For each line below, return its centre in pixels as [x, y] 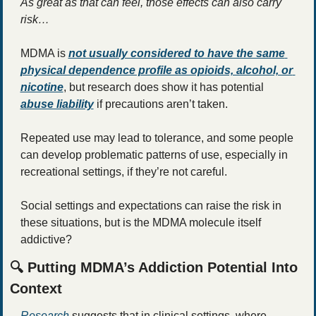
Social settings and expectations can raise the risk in [151, 205]
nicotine [42, 87]
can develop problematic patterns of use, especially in [154, 154]
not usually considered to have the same [176, 53]
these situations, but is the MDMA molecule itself [140, 222]
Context [36, 288]
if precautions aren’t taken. [163, 104]
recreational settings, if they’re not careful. [125, 171]
